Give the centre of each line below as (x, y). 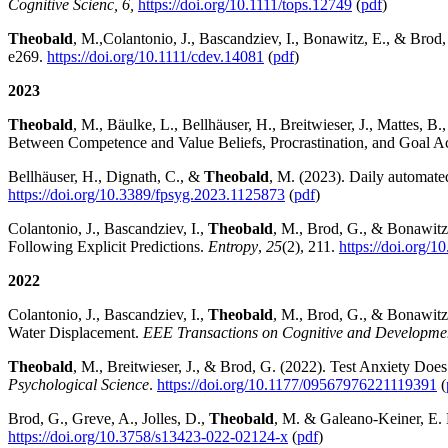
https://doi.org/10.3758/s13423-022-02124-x (148, 436)
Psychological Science (78, 384)
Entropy (233, 246)
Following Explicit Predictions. (108, 246)
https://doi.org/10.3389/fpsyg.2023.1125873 (146, 194)
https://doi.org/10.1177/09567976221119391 (297, 384)
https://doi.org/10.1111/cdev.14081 (155, 56)
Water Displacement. (75, 332)
